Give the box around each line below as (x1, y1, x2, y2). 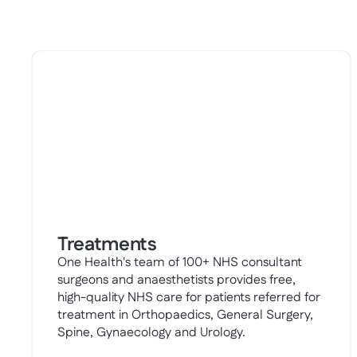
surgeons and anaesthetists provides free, (57, 271, 296, 289)
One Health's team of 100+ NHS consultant (57, 253, 302, 272)
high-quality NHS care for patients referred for (57, 288, 320, 307)
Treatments (57, 231, 157, 258)
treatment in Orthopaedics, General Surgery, (57, 306, 313, 324)
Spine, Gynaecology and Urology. (57, 324, 245, 342)
